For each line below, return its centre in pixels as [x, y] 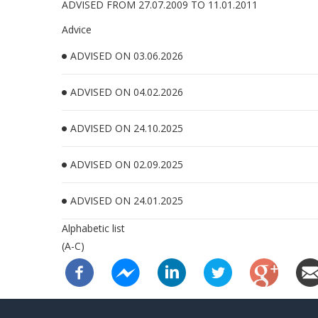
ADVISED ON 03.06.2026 [127, 56]
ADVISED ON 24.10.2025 [127, 128]
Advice [77, 29]
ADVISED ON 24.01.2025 [127, 201]
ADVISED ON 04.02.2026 [127, 92]
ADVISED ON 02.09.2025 [127, 164]
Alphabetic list [93, 228]
